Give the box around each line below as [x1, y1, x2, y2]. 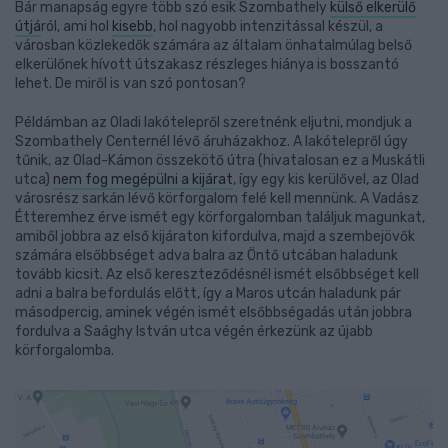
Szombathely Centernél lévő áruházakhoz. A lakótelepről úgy [15, 133, 408, 150]
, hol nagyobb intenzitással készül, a [153, 18, 383, 35]
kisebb [112, 18, 153, 35]
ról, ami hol [41, 18, 112, 35]
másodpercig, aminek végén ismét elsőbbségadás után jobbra [15, 304, 412, 321]
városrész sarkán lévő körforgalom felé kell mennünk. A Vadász [15, 190, 419, 207]
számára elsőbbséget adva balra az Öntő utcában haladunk [15, 247, 398, 264]
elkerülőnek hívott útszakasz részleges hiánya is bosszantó [15, 56, 399, 73]
